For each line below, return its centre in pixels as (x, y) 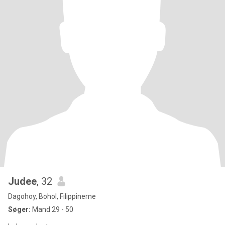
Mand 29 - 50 (52, 209)
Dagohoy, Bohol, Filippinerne (52, 196)
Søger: (19, 209)
